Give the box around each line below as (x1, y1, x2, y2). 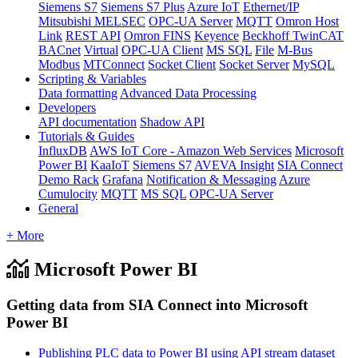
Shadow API (140, 114, 205, 129)
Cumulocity (38, 186, 97, 201)
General (38, 201, 78, 215)
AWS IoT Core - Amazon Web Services (89, 143, 292, 157)
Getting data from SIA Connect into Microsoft (6, 296, 308, 313)
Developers (38, 100, 96, 114)
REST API (66, 28, 121, 42)
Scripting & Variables (38, 71, 146, 86)
